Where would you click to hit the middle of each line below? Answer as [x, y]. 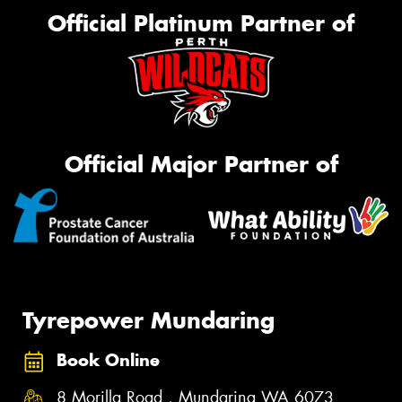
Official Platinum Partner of [201, 24]
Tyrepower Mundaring [149, 321]
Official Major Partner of [201, 165]
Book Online [108, 360]
